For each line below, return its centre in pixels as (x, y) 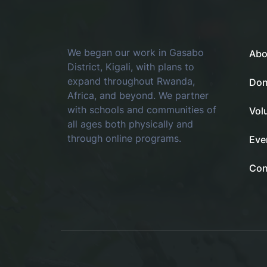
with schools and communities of (142, 110)
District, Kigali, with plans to (131, 67)
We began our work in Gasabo (136, 53)
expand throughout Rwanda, (131, 81)
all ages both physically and (131, 124)
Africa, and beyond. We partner (138, 96)
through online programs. (125, 139)
